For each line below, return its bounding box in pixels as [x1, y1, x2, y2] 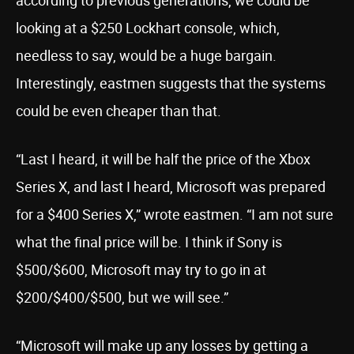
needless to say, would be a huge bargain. [16, 46, 277, 65]
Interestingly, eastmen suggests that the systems [16, 73, 326, 92]
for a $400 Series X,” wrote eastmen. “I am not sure [16, 205, 333, 224]
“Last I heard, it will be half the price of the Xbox [16, 149, 311, 168]
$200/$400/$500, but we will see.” [16, 288, 228, 307]
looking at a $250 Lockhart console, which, [16, 18, 280, 37]
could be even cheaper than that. [16, 101, 221, 120]
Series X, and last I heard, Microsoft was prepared [16, 177, 326, 196]
